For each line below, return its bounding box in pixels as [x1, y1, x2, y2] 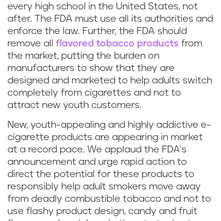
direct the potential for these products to [7, 170, 194, 179]
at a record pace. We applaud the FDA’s [7, 145, 186, 154]
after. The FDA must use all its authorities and [7, 14, 213, 24]
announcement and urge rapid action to [7, 157, 187, 167]
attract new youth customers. [7, 101, 142, 110]
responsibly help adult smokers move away [7, 182, 201, 191]
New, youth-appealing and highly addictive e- [7, 120, 211, 130]
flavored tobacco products [56, 39, 179, 48]
